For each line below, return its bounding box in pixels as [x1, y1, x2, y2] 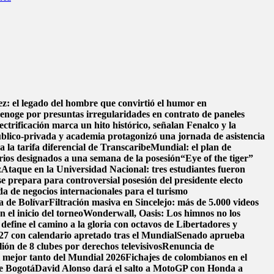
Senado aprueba [177, 230, 245, 241]
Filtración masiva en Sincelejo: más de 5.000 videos [49, 197, 259, 208]
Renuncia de [162, 241, 214, 252]
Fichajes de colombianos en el [125, 252, 247, 263]
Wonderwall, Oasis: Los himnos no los [83, 208, 240, 219]
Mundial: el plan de [150, 142, 231, 153]
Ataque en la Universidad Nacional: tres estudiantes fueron [1, 164, 245, 175]
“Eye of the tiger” [180, 153, 253, 164]
